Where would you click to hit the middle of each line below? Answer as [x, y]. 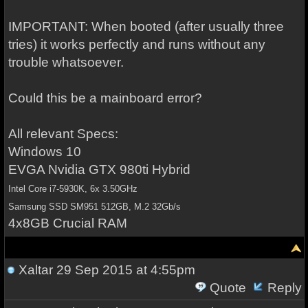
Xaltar [35, 270]
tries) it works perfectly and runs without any [136, 44]
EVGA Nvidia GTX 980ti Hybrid [99, 169]
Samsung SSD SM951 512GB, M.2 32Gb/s [94, 207]
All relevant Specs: [63, 134]
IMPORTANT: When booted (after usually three [146, 26]
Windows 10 [44, 152]
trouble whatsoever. [66, 62]
